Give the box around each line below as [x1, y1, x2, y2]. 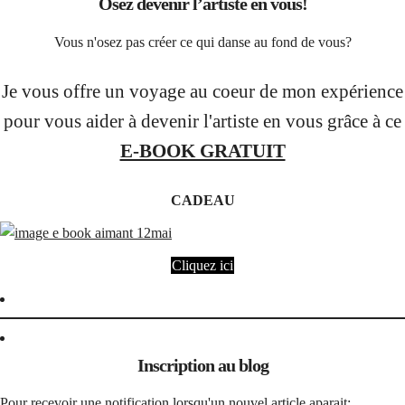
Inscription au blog [137, 354, 268, 375]
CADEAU [170, 193, 235, 209]
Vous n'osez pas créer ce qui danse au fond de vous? [53, 33, 352, 50]
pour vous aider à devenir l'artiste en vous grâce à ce [4, 110, 401, 132]
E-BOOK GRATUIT [119, 140, 286, 162]
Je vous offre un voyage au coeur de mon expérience [2, 80, 403, 102]
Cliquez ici [172, 258, 233, 274]
